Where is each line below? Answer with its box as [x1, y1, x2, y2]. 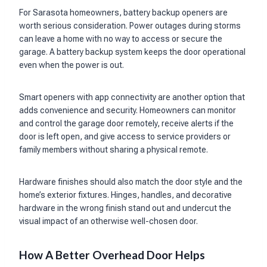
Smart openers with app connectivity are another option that [19, 92, 245, 102]
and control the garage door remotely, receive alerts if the [19, 118, 234, 128]
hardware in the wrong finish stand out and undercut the [19, 203, 231, 213]
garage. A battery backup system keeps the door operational [19, 46, 246, 57]
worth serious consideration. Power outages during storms [19, 20, 241, 30]
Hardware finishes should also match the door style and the [19, 176, 243, 187]
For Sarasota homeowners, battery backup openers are [19, 7, 228, 17]
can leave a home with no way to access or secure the [19, 33, 222, 44]
